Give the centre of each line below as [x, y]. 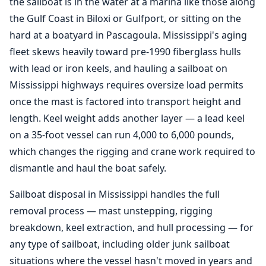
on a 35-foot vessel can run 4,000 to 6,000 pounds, [122, 135]
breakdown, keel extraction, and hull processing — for [132, 227]
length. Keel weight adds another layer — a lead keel [127, 118]
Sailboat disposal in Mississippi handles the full [115, 194]
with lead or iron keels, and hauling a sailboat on [118, 68]
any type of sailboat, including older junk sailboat [120, 244]
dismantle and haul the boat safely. [88, 168]
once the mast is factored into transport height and [125, 102]
